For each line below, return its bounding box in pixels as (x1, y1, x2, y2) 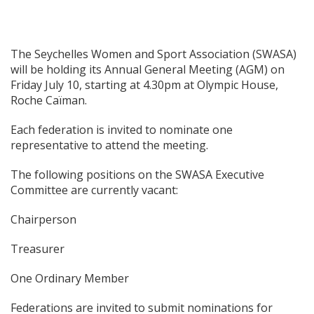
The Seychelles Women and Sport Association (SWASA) (11, 46, 296, 62)
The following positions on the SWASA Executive (11, 167, 264, 182)
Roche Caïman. (11, 93, 87, 108)
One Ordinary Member (11, 271, 129, 286)
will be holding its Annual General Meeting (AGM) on (11, 62, 285, 77)
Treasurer (11, 241, 64, 257)
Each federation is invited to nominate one (11, 122, 233, 137)
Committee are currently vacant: (11, 182, 178, 198)
